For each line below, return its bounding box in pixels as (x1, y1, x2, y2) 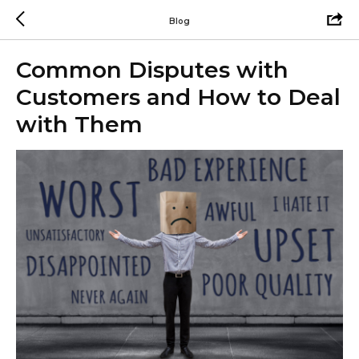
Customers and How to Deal (16, 83, 341, 111)
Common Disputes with (16, 56, 288, 83)
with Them (16, 111, 143, 138)
